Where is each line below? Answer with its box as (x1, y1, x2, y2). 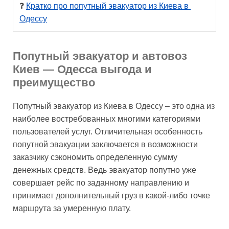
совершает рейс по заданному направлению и (13, 178, 189, 187)
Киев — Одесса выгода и (13, 62, 152, 76)
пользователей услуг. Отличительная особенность (13, 127, 202, 136)
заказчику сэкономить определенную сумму (13, 152, 177, 162)
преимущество (13, 76, 95, 89)
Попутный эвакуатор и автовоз (13, 49, 187, 62)
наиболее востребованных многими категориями (13, 114, 200, 123)
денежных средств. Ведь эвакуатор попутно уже (13, 165, 196, 174)
